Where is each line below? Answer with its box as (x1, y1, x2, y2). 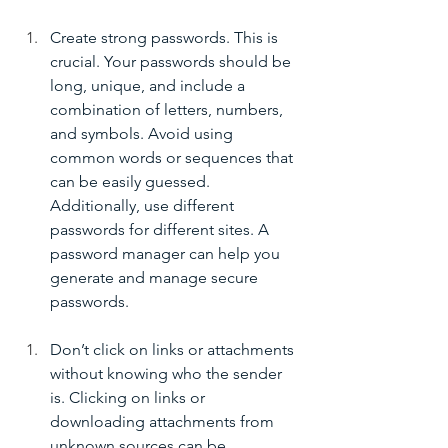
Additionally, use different (50, 196, 238, 216)
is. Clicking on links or (50, 388, 209, 408)
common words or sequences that (50, 148, 297, 168)
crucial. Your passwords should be (50, 52, 295, 72)
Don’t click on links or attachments (50, 340, 298, 360)
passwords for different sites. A (50, 220, 273, 240)
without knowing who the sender (50, 364, 286, 384)
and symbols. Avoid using (50, 124, 237, 144)
